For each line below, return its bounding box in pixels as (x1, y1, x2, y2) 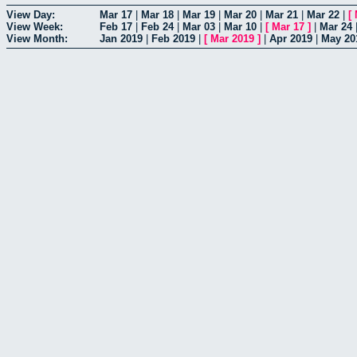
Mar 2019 (210, 32, 254, 45)
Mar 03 (182, 20, 215, 33)
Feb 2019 (151, 32, 195, 45)
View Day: (6, 8, 55, 21)
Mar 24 (320, 20, 352, 33)
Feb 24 (141, 20, 174, 33)
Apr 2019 (269, 32, 312, 45)
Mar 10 (224, 20, 257, 33)
